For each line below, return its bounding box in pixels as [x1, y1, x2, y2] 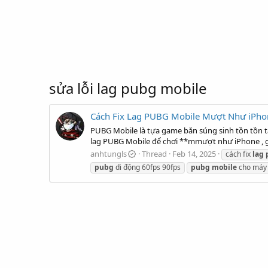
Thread [142, 148, 167, 159]
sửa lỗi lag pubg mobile [49, 78, 207, 98]
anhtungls [90, 148, 127, 159]
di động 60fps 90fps [114, 162, 181, 172]
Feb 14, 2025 [172, 148, 217, 159]
